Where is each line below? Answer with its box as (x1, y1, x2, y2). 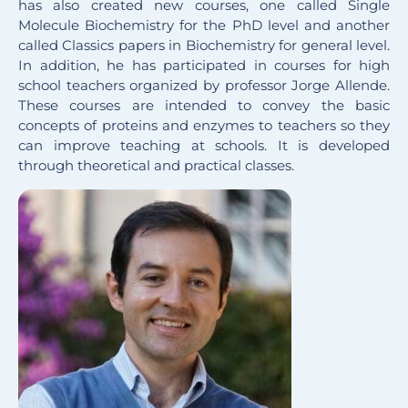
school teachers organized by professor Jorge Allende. (18, 76, 390, 95)
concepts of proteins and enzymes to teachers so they (18, 117, 390, 135)
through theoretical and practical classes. (18, 157, 294, 175)
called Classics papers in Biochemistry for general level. (18, 36, 390, 55)
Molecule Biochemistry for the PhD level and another (18, 16, 390, 35)
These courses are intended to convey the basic (18, 97, 390, 115)
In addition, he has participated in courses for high (18, 56, 390, 75)
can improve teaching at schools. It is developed (18, 137, 390, 155)
